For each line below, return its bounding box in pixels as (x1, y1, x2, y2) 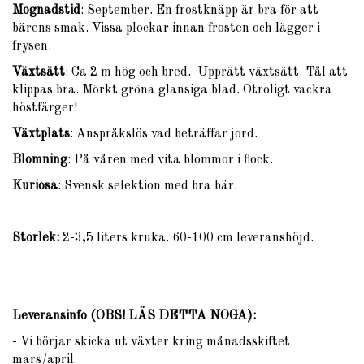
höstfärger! (12, 101, 77, 115)
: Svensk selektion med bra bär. (58, 179, 237, 193)
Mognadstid (12, 3, 80, 17)
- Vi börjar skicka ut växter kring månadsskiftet (12, 335, 290, 349)
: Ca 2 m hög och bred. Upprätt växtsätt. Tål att (65, 65, 348, 79)
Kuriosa (12, 179, 58, 193)
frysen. (12, 39, 51, 53)
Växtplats (12, 127, 70, 141)
